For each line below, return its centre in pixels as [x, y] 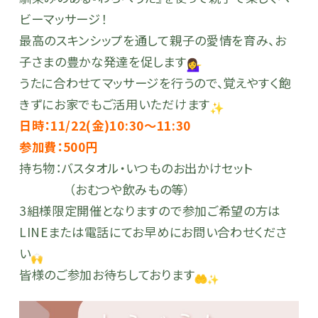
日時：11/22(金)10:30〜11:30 [105, 125]
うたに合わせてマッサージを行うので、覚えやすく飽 [155, 83]
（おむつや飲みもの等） [104, 189]
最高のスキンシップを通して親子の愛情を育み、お [153, 40]
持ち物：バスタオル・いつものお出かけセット [136, 168]
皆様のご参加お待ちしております [107, 274]
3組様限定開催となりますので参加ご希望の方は [150, 210]
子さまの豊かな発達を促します [103, 61]
